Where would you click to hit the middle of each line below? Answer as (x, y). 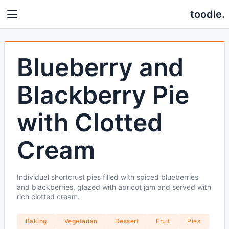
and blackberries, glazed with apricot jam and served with (114, 187)
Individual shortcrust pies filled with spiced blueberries (108, 177)
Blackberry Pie (103, 95)
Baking (36, 221)
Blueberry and (100, 67)
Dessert (127, 221)
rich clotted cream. (48, 197)
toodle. (208, 14)
